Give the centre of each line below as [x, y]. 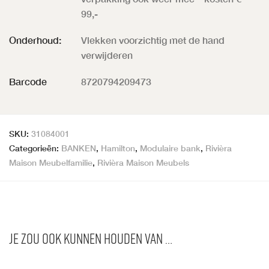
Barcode [28, 81]
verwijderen [107, 55]
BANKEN [79, 148]
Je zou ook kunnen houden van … [91, 238]
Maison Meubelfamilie [51, 162]
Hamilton [118, 148]
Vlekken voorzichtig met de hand [153, 40]
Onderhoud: [35, 40]
